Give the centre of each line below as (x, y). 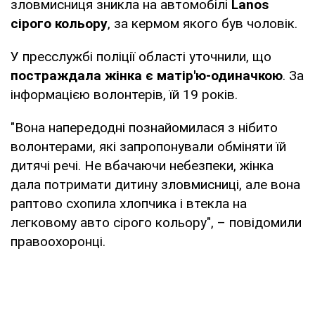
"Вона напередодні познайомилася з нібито (144, 127)
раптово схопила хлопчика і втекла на (129, 203)
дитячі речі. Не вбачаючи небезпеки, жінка (142, 165)
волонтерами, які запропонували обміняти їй (148, 146)
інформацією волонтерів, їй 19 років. (124, 94)
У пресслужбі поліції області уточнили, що (141, 56)
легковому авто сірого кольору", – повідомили (156, 222)
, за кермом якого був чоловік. (202, 23)
